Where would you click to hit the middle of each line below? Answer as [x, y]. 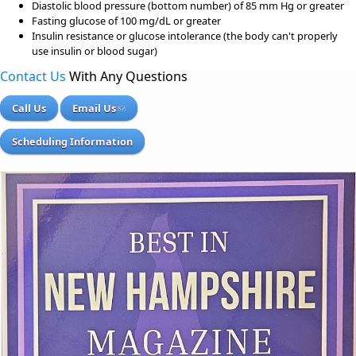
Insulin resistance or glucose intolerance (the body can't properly [185, 35]
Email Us [94, 108]
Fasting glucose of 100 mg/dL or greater [126, 20]
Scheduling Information [72, 142]
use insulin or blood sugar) [95, 50]
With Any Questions [127, 77]
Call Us [29, 108]
